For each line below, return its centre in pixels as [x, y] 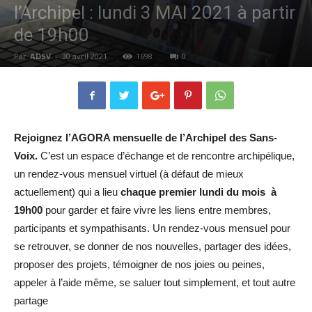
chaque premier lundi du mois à [198, 192]
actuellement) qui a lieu [67, 192]
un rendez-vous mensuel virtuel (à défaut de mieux [129, 174]
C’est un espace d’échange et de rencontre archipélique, [167, 156]
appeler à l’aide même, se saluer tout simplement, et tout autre [155, 282]
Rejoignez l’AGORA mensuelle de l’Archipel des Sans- [146, 138]
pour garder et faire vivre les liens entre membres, [157, 210]
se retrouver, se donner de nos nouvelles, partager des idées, [153, 246]
